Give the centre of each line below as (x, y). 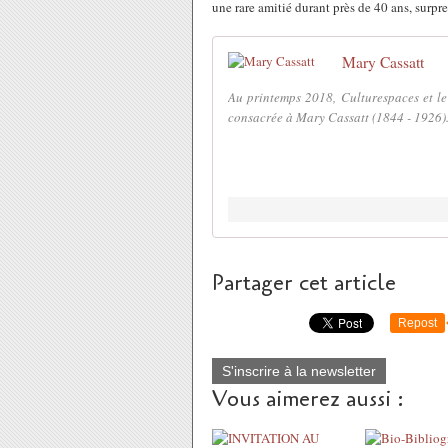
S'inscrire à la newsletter (299, 371)
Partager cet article (304, 283)
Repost (417, 323)
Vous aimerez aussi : (308, 399)
